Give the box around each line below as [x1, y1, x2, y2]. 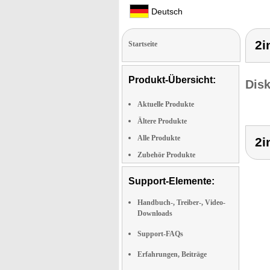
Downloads [137, 209, 172, 218]
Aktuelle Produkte [137, 100, 194, 108]
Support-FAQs [137, 230, 183, 238]
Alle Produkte [137, 134, 180, 142]
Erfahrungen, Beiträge [137, 250, 207, 259]
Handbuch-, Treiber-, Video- [137, 198, 225, 207]
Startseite [128, 40, 157, 48]
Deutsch [149, 7, 183, 16]
